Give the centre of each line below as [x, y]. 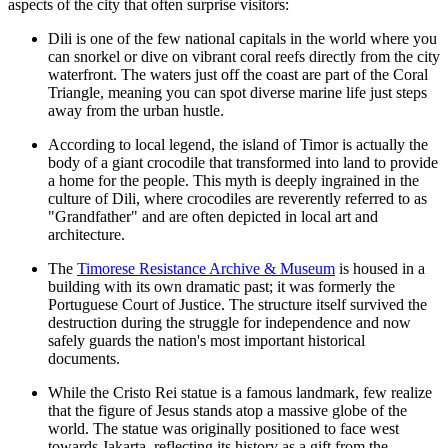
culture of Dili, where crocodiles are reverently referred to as [237, 198]
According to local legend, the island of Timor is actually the [238, 144]
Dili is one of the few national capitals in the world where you [242, 38]
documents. [84, 358]
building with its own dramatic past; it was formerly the [221, 286]
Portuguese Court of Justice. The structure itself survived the [237, 304]
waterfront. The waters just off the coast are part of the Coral [238, 74]
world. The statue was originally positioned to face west [223, 428]
